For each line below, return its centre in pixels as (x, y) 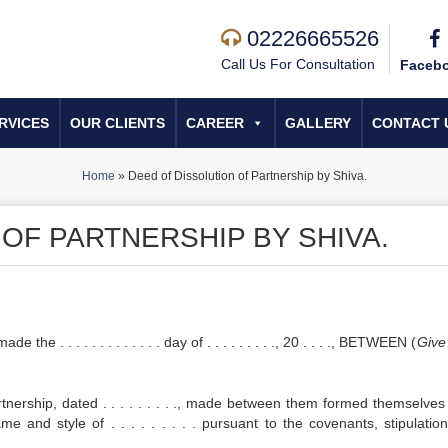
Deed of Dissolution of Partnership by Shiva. (247, 176)
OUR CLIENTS (117, 123)
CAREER (215, 123)
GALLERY (318, 123)
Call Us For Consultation (298, 64)
